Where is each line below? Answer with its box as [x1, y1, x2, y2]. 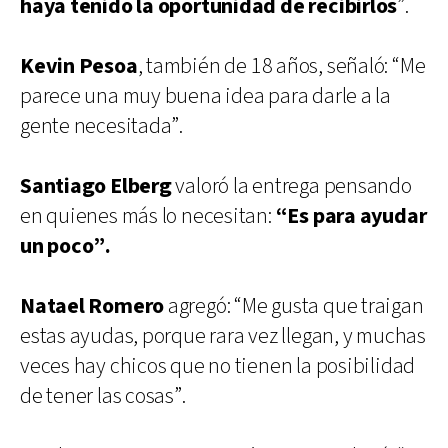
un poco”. [20, 231, 112, 261]
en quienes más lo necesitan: [20, 201, 276, 231]
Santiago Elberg [20, 171, 172, 201]
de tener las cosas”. [20, 381, 186, 411]
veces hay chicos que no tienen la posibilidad [20, 351, 416, 381]
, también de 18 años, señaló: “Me [137, 51, 426, 81]
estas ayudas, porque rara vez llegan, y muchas [20, 321, 426, 351]
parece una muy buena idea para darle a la [20, 81, 391, 111]
